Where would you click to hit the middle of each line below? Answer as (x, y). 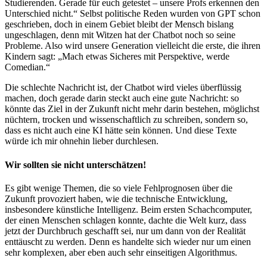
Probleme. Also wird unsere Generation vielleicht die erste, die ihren (133, 46)
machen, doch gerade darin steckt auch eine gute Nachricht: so (122, 98)
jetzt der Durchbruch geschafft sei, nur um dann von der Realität (125, 231)
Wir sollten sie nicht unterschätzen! (75, 164)
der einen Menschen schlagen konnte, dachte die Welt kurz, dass (125, 220)
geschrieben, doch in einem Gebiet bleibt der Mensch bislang (119, 24)
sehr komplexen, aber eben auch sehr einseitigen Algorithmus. (122, 252)
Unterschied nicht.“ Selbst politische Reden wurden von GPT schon (133, 14)
